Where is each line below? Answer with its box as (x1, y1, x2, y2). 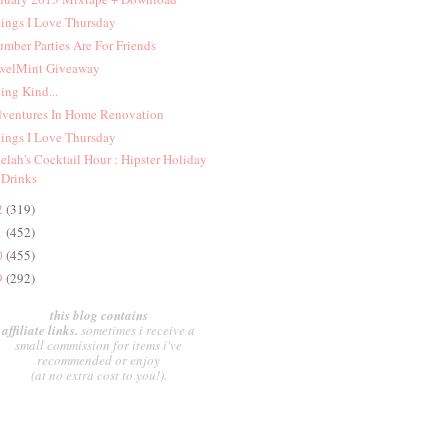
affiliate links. (2, 321, 81, 340)
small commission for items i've (15, 336, 182, 355)
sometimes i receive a (81, 321, 195, 340)
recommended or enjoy (37, 351, 160, 370)
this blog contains (49, 306, 148, 325)
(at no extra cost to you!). (30, 366, 167, 385)
